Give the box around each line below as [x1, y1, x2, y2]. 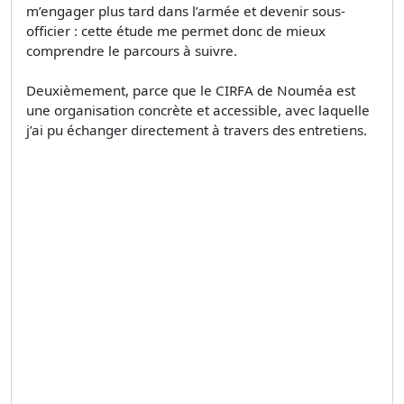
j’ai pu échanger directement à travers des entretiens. [26, 120, 367, 139]
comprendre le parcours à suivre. [26, 41, 237, 60]
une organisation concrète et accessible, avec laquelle [26, 100, 370, 119]
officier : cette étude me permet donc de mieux [26, 21, 326, 40]
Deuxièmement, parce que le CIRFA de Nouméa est [26, 80, 355, 99]
